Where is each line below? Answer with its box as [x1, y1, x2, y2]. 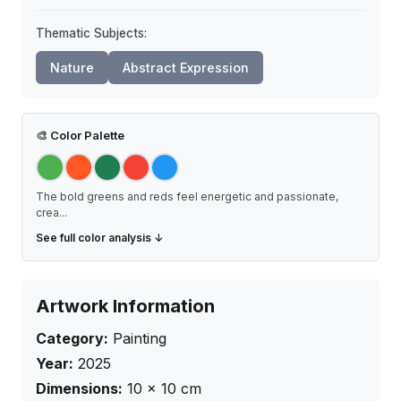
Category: [36, 328, 108, 347]
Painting [113, 328, 166, 347]
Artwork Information [36, 294, 215, 317]
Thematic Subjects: [36, 25, 147, 40]
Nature [50, 59, 94, 75]
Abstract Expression [123, 59, 249, 75]
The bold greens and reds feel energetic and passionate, [36, 189, 338, 203]
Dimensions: [36, 379, 123, 397]
